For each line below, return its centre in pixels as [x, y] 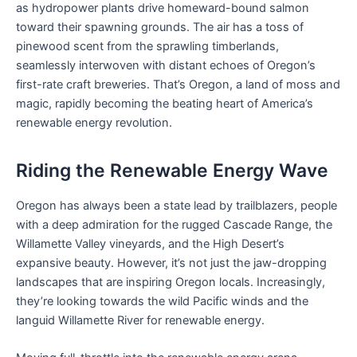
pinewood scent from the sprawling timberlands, [147, 47]
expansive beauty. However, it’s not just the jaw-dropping [171, 263]
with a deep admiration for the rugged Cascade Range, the [174, 225]
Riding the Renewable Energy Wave [172, 171]
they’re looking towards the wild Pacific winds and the [162, 302]
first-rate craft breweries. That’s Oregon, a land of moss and [178, 85]
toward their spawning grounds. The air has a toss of [160, 27]
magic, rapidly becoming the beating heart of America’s [165, 104]
